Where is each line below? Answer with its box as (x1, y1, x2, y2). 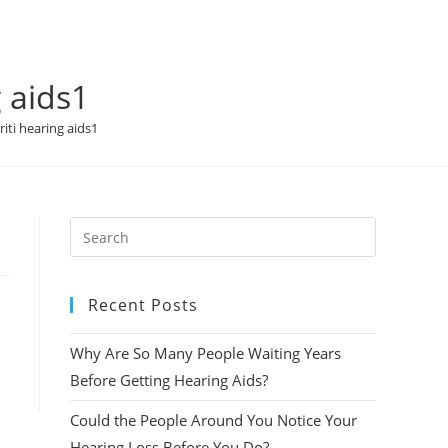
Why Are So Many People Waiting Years (70, 343, 341, 363)
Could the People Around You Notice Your (70, 410, 357, 430)
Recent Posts (88, 294, 198, 316)
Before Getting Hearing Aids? (70, 370, 268, 390)
